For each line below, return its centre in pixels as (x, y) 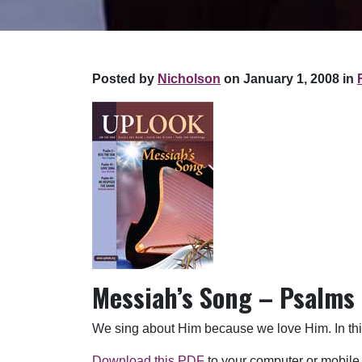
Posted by (125, 79)
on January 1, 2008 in (287, 79)
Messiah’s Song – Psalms (223, 297)
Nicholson (189, 79)
